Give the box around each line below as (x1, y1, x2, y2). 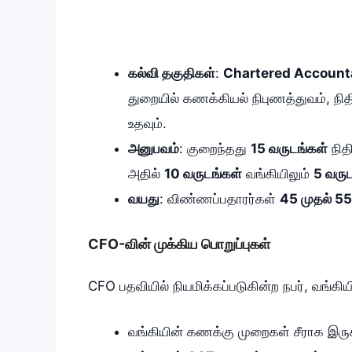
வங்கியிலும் (242, 165, 313, 181)
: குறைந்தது (179, 140, 251, 156)
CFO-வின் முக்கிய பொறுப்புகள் (88, 236, 270, 253)
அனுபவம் (128, 140, 179, 156)
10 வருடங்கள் (164, 165, 242, 181)
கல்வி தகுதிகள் (128, 64, 215, 81)
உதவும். (128, 115, 167, 131)
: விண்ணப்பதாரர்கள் (159, 190, 280, 207)
